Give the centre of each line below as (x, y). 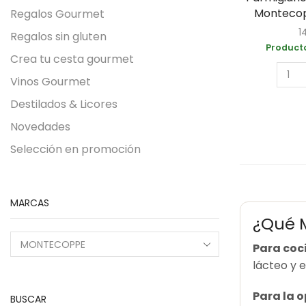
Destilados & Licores (64, 104)
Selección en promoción (75, 149)
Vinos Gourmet (51, 81)
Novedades (40, 126)
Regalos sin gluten (58, 36)
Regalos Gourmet (57, 14)
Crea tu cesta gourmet (72, 59)
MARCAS (30, 203)
